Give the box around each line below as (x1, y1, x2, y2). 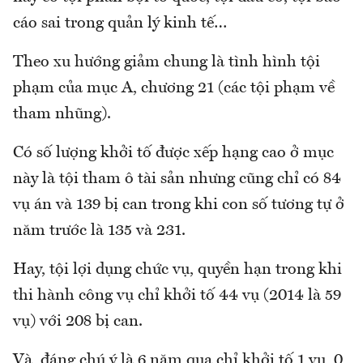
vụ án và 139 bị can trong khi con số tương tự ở (13, 196, 344, 213)
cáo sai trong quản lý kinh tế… (13, 15, 227, 32)
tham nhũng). (13, 105, 111, 122)
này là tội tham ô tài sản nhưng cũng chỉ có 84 (13, 170, 341, 187)
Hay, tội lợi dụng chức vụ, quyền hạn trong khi (13, 261, 342, 278)
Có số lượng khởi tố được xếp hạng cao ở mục (13, 144, 334, 161)
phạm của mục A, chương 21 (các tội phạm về (13, 79, 335, 96)
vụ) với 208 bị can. (13, 313, 143, 330)
